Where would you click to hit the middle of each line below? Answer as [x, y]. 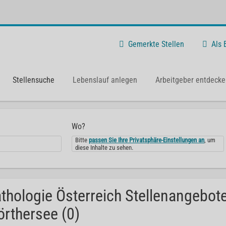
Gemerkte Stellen [156, 44]
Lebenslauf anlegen [105, 80]
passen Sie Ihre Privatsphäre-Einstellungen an [147, 140]
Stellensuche [34, 80]
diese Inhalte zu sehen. [104, 148]
